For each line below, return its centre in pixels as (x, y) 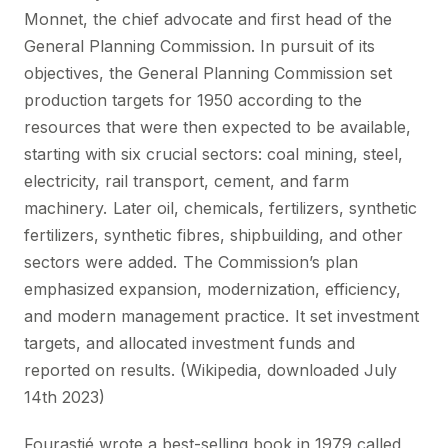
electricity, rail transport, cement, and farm (186, 181)
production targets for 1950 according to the (193, 100)
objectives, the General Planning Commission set (208, 73)
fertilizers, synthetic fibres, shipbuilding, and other (213, 235)
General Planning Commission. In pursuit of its (199, 46)
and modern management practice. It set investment (221, 316)
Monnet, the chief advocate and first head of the (208, 19)
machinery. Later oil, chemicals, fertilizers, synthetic (220, 208)
